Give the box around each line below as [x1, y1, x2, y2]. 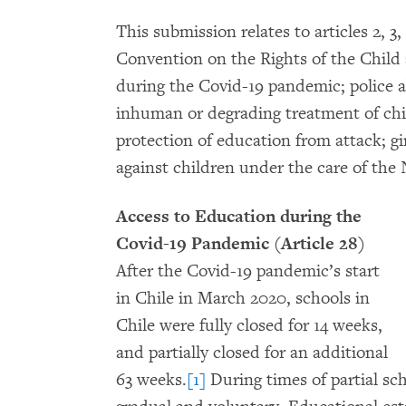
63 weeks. [116, 369, 187, 391]
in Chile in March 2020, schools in [116, 287, 370, 309]
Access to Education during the [116, 206, 362, 227]
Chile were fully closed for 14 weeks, [116, 314, 382, 336]
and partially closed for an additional [116, 342, 388, 363]
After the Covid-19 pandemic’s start [116, 260, 380, 282]
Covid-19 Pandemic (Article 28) [116, 233, 365, 254]
